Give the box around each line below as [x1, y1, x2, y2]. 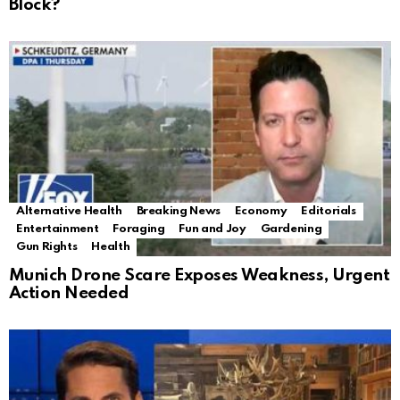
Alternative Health [16, 205, 122, 218]
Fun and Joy [179, 223, 246, 236]
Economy [234, 205, 287, 218]
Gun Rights [16, 241, 78, 254]
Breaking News [136, 205, 221, 218]
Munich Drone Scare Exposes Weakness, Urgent [9, 267, 390, 285]
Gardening [260, 223, 322, 236]
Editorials [301, 205, 356, 218]
